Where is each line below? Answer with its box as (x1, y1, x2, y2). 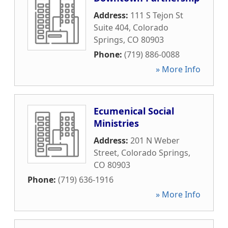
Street (94, 147, 117, 158)
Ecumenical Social (94, 105, 174, 117)
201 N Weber (130, 135, 180, 146)
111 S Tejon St (130, 10, 183, 21)
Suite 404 (94, 22, 129, 33)
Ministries (94, 117, 139, 129)
